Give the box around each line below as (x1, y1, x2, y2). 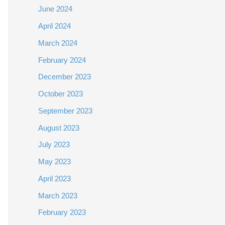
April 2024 (38, 22, 71, 30)
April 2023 (38, 174, 71, 183)
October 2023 (38, 89, 83, 98)
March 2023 (38, 191, 77, 200)
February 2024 (38, 55, 86, 64)
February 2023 (38, 208, 86, 217)
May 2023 (38, 157, 71, 166)
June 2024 (38, 5, 72, 14)
